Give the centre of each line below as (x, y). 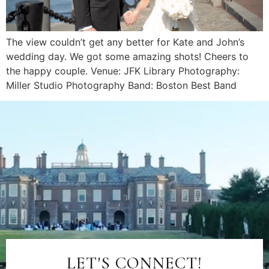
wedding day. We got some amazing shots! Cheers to (127, 56)
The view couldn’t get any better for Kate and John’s (125, 42)
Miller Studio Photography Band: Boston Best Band (121, 85)
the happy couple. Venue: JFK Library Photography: (123, 71)
